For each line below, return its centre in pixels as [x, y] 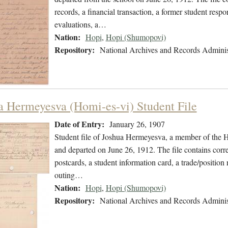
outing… [68, 175]
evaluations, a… [80, 24]
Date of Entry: [79, 124]
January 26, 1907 [137, 124]
